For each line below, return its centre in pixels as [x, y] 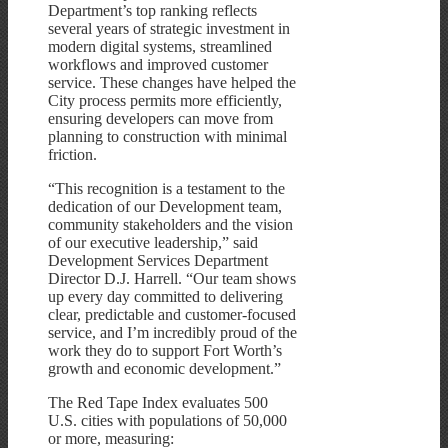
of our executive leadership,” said [153, 243]
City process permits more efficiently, [165, 101]
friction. [72, 155]
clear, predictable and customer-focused [172, 315]
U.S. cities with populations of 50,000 [167, 421]
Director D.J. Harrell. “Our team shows [172, 279]
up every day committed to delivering [165, 297]
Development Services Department [158, 261]
